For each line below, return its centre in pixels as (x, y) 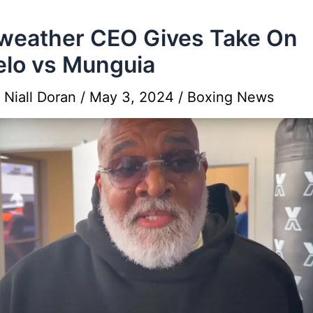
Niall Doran (42, 97)
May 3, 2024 (134, 97)
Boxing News (231, 97)
